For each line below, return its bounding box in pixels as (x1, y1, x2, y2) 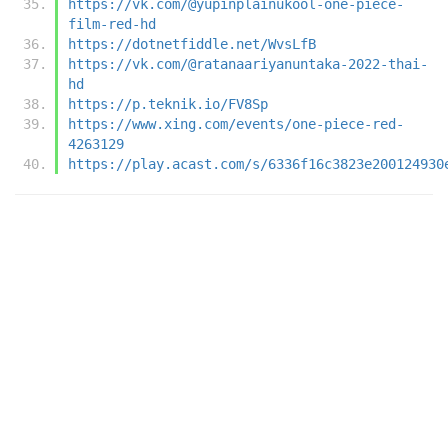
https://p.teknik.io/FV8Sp (68, 95, 268, 112)
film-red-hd (68, 15, 156, 32)
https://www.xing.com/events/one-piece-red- (68, 115, 404, 132)
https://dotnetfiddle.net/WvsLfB (68, 35, 316, 52)
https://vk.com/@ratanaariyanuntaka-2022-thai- (68, 55, 428, 72)
